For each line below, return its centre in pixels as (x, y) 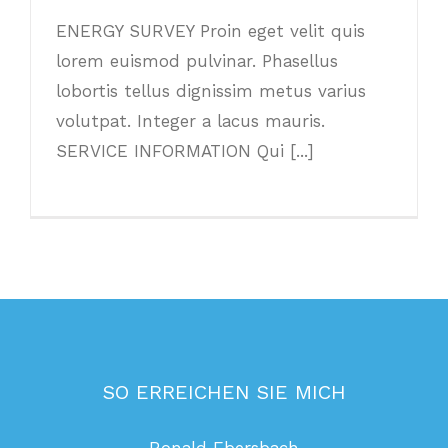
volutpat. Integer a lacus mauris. (190, 121)
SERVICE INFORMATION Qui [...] (185, 151)
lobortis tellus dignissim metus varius (211, 91)
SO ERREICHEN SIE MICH (224, 392)
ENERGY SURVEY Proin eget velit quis (210, 31)
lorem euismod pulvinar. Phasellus (197, 61)
